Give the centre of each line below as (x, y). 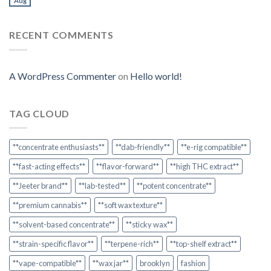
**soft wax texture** (130, 205)
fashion (193, 263)
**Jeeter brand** (40, 186)
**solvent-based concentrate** (64, 225)
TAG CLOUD (40, 113)
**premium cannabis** (50, 205)
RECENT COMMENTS (61, 35)
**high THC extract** (204, 167)
